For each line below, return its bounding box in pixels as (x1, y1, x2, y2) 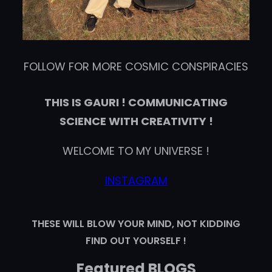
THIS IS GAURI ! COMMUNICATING (44, 94, 228, 110)
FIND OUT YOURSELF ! (86, 233, 186, 248)
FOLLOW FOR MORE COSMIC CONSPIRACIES (24, 58, 248, 74)
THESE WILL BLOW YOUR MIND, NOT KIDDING (32, 216, 240, 231)
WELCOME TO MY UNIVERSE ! (63, 143, 209, 158)
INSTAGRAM (104, 172, 168, 188)
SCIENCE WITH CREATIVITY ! (59, 113, 213, 129)
